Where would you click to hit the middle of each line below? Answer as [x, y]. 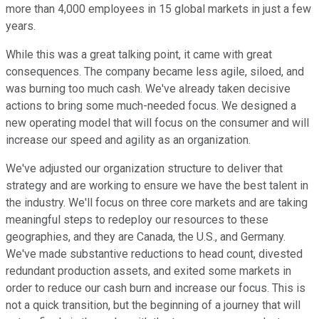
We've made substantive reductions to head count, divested [154, 254]
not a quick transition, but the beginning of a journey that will [153, 305]
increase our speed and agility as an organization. [128, 140]
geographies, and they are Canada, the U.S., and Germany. [146, 237]
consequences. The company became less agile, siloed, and [155, 72]
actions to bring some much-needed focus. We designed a [151, 106]
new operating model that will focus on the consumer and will [157, 123]
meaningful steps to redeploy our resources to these [137, 220]
